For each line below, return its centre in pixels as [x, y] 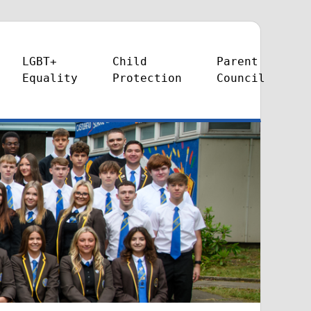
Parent [237, 61]
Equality [50, 78]
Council [241, 78]
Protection [147, 78]
